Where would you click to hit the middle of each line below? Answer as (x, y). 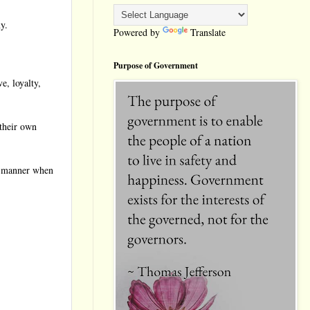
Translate (208, 33)
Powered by (138, 33)
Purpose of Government (156, 66)
